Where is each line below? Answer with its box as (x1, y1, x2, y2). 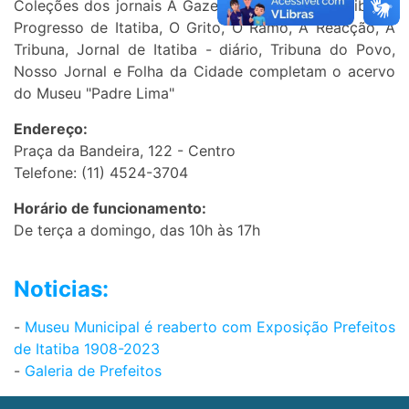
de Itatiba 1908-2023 (14, 340, 160, 359)
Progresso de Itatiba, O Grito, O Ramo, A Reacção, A (14, 18, 395, 37)
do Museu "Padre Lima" (14, 84, 174, 103)
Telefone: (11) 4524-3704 (14, 163, 188, 183)
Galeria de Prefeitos (25, 362, 162, 381)
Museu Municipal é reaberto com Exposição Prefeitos (25, 318, 395, 337)
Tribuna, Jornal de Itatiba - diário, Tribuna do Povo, (14, 40, 395, 59)
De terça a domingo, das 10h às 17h (14, 221, 260, 240)
